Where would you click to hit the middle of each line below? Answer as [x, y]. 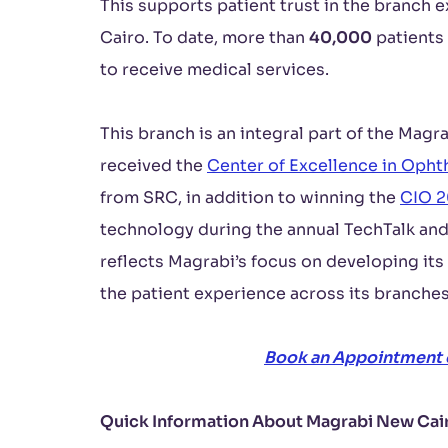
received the [153, 165]
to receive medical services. [214, 69]
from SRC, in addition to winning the [250, 197]
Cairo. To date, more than [204, 37]
